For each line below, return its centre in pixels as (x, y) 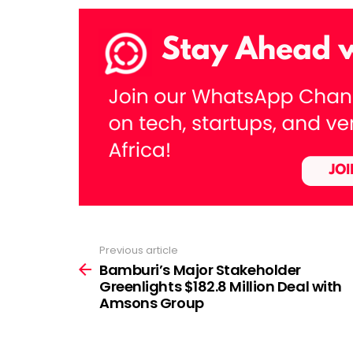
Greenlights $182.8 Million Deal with (221, 287)
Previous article (139, 250)
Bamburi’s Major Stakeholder (200, 270)
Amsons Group (152, 303)
